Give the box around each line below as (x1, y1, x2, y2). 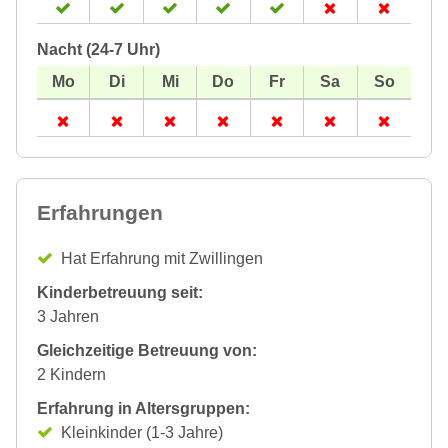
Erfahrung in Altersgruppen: (37, 400, 250, 417)
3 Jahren (37, 308, 99, 325)
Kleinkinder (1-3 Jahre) (61, 424, 223, 441)
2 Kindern (37, 366, 106, 383)
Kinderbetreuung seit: (37, 284, 203, 301)
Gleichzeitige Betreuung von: (37, 342, 257, 359)
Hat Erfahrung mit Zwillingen (61, 250, 263, 267)
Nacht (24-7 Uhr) (37, 41, 160, 58)
